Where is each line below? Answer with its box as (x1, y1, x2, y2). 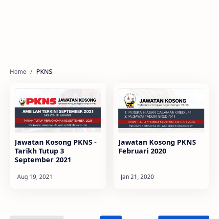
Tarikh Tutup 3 (15, 146, 64, 156)
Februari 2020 (118, 146, 166, 156)
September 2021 (15, 155, 71, 165)
